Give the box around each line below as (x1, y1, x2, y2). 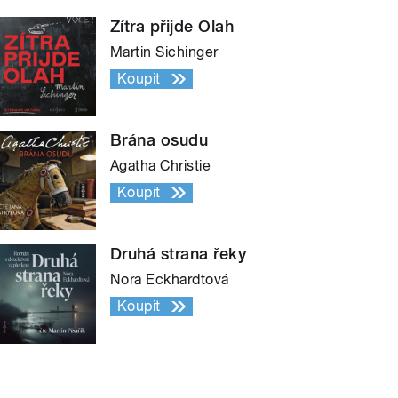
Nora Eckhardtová (110, 270, 229, 288)
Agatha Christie (110, 156, 211, 174)
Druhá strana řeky (110, 243, 247, 263)
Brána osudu (110, 130, 209, 149)
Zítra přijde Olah (110, 16, 235, 36)
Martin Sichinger (110, 43, 219, 60)
